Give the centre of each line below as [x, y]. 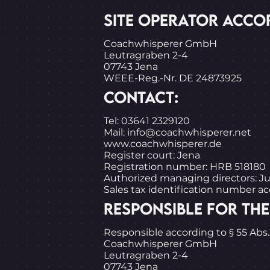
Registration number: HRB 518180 [185, 167]
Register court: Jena [152, 155]
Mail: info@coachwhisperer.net [177, 132]
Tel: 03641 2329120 [147, 121]
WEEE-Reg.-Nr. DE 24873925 [173, 78]
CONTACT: [141, 97]
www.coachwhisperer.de [163, 144]
